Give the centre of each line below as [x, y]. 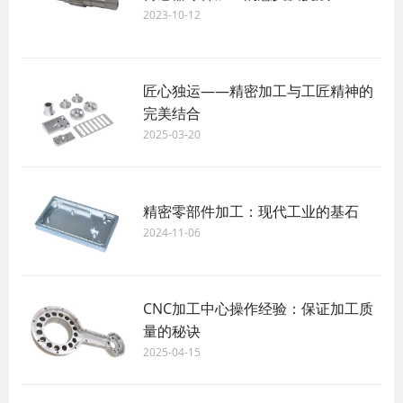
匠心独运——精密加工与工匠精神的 [258, 91]
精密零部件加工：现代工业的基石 [251, 211]
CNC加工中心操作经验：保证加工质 [258, 309]
